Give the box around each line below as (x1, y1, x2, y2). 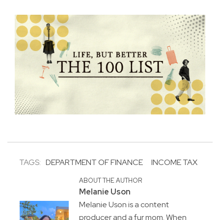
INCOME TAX (151, 157, 197, 168)
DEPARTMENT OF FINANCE (46, 157, 143, 168)
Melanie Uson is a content (79, 199, 169, 210)
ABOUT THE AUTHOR (79, 176, 142, 185)
